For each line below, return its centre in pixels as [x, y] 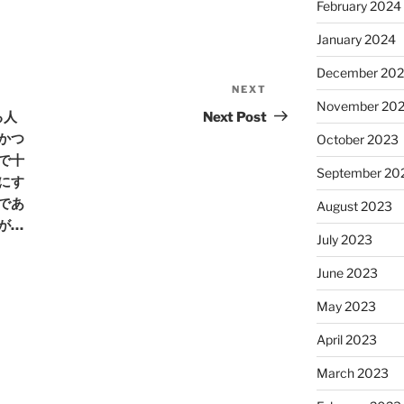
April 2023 [346, 340]
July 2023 [344, 240]
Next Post [235, 117]
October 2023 [357, 140]
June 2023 [347, 273]
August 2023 [354, 207]
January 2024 [356, 40]
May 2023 [346, 307]
